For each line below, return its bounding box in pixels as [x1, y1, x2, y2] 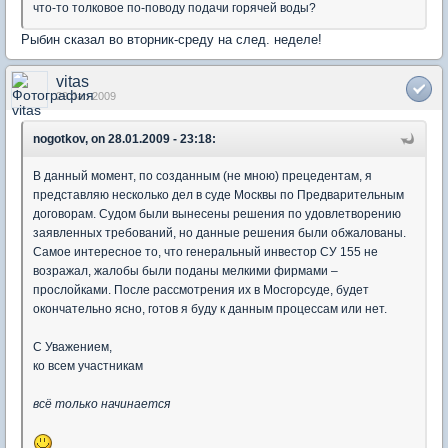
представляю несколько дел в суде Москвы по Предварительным [33, 187, 404, 202]
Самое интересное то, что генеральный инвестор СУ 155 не [33, 244, 378, 259]
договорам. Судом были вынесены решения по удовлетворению [33, 206, 401, 221]
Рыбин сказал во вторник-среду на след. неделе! [21, 31, 322, 47]
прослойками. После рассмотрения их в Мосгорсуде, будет [33, 282, 369, 297]
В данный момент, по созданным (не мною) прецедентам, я [33, 168, 372, 183]
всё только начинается [33, 396, 170, 411]
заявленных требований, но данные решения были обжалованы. [33, 225, 406, 240]
